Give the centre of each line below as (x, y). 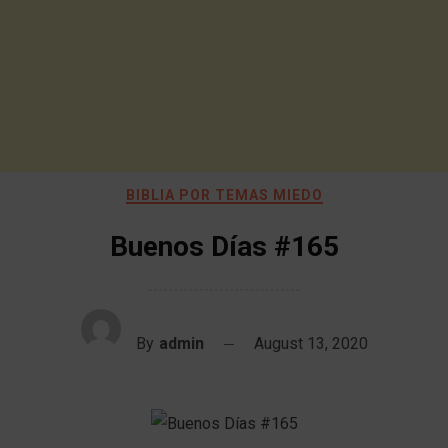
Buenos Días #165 (224, 246)
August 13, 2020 (310, 343)
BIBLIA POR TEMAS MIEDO (224, 195)
